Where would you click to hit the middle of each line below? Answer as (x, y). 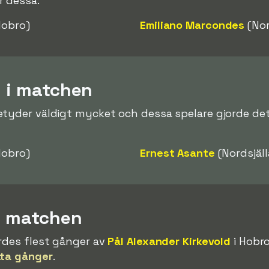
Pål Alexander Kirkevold (169, 241)
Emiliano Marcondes (192, 25)
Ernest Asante (177, 153)
